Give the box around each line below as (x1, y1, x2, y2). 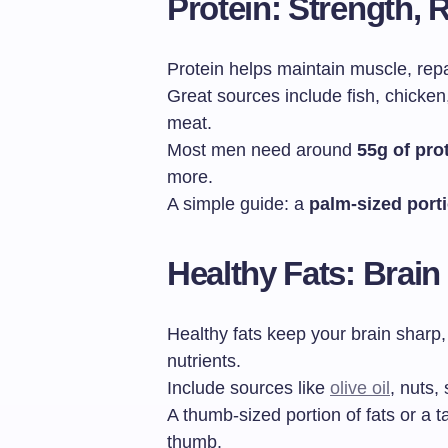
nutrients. (167, 351, 241, 372)
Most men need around (167, 140, 357, 161)
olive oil (330, 378, 390, 399)
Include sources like (167, 378, 330, 399)
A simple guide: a (167, 194, 309, 215)
